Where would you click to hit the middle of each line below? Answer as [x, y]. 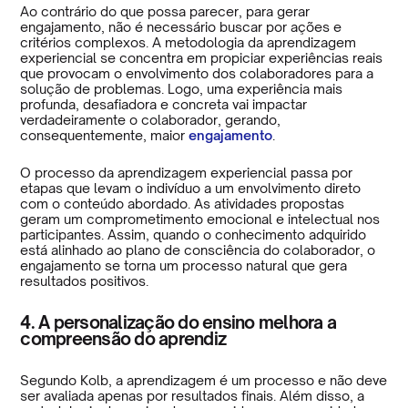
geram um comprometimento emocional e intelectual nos [200, 219]
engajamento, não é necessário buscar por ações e [181, 26]
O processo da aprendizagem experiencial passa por [187, 172]
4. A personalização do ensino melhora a [178, 321]
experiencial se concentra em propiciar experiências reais [202, 57]
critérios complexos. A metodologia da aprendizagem [189, 42]
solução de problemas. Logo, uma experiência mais [182, 88]
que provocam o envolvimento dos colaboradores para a [197, 73]
